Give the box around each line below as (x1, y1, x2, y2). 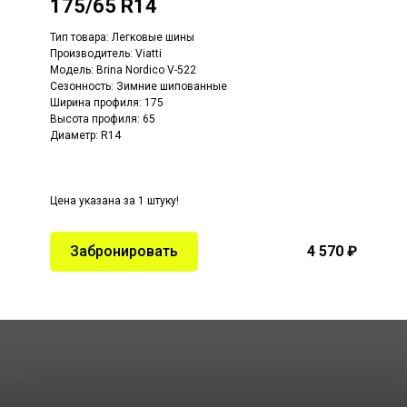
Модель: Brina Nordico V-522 (50, 63, 196, 76)
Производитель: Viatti (50, 46, 162, 60)
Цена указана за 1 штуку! (50, 194, 179, 207)
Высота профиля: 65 (50, 112, 155, 125)
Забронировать (70, 242, 178, 260)
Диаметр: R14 (50, 128, 121, 142)
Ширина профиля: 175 (50, 95, 164, 109)
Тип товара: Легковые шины (50, 30, 194, 44)
